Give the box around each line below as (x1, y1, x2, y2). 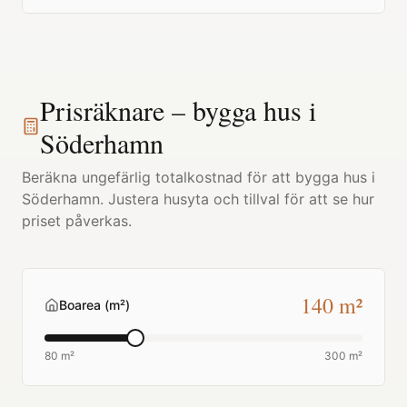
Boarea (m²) (59, 297, 130, 313)
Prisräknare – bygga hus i (40, 92, 317, 128)
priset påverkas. (22, 212, 132, 230)
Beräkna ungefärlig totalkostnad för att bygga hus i (22, 168, 375, 186)
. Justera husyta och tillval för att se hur (100, 190, 374, 208)
